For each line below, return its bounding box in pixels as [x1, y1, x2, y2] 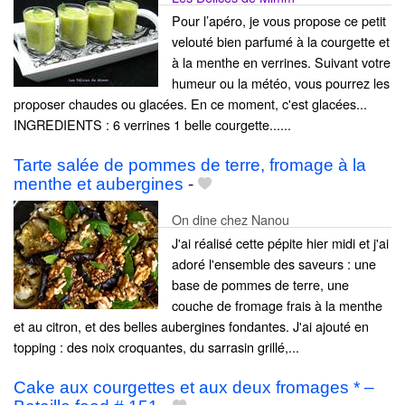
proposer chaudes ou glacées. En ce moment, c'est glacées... [14, 93, 367, 113]
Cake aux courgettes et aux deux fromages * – [14, 378, 374, 398]
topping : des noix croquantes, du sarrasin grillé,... [14, 337, 299, 357]
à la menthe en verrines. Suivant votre [172, 52, 391, 71]
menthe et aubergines [14, 174, 184, 194]
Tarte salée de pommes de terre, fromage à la [14, 155, 366, 175]
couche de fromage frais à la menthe [172, 296, 382, 316]
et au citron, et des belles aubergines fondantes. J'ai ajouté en [14, 316, 369, 336]
